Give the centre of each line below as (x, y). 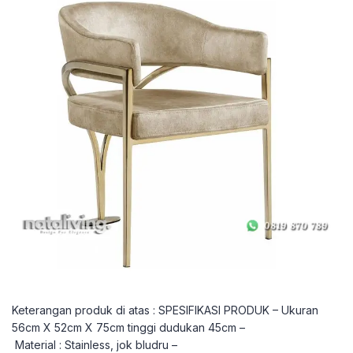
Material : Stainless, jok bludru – (95, 345)
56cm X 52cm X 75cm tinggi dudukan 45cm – (128, 327)
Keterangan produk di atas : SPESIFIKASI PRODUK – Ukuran (165, 310)
